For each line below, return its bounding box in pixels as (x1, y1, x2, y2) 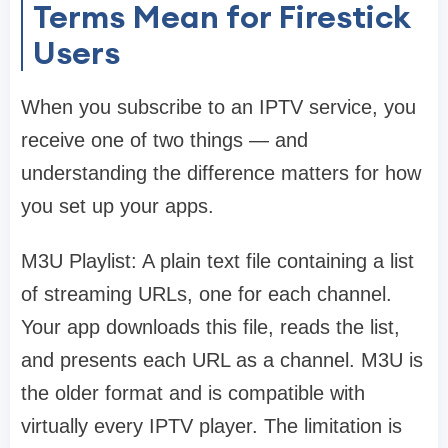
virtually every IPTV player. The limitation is (21, 415, 402, 438)
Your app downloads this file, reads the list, (21, 316, 400, 339)
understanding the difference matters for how (21, 162, 421, 185)
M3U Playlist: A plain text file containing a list (21, 250, 414, 273)
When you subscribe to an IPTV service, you (21, 96, 416, 119)
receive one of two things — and (21, 129, 308, 152)
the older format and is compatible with (21, 382, 365, 405)
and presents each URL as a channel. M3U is (21, 349, 423, 372)
